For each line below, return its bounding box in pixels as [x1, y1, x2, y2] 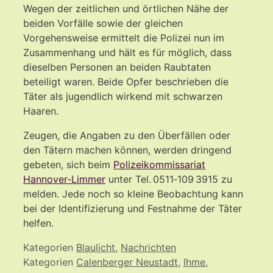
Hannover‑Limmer [23, 172, 105, 185]
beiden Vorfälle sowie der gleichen [23, 16, 183, 29]
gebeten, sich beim [23, 158, 113, 171]
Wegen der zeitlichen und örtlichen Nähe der [23, 2, 229, 15]
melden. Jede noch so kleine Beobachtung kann [23, 187, 243, 200]
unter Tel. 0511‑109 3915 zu [105, 172, 232, 185]
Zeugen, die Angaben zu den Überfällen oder [23, 129, 230, 141]
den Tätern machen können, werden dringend [23, 143, 232, 156]
